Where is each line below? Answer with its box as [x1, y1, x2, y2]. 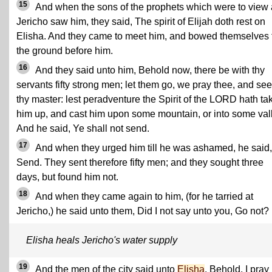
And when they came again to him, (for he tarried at [33, 191, 253, 202]
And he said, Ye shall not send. [16, 123, 149, 134]
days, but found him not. [16, 172, 118, 182]
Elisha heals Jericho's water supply [26, 235, 177, 245]
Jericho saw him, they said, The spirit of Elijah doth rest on [16, 16, 265, 27]
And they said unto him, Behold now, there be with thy [33, 65, 265, 75]
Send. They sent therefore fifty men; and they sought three [16, 157, 263, 168]
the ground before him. [16, 46, 113, 56]
